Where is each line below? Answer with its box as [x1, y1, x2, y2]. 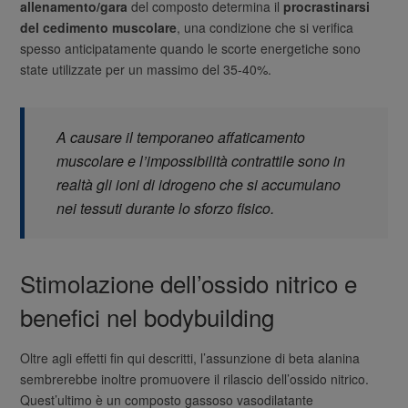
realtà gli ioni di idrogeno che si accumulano [56, 173, 342, 195]
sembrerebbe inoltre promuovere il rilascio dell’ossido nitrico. [20, 369, 370, 388]
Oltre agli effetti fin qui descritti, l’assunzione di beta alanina [20, 348, 361, 367]
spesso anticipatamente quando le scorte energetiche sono [20, 38, 362, 57]
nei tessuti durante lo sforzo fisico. [56, 197, 275, 219]
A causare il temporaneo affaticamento [56, 126, 306, 148]
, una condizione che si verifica [177, 17, 354, 36]
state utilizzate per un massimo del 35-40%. [20, 59, 272, 78]
